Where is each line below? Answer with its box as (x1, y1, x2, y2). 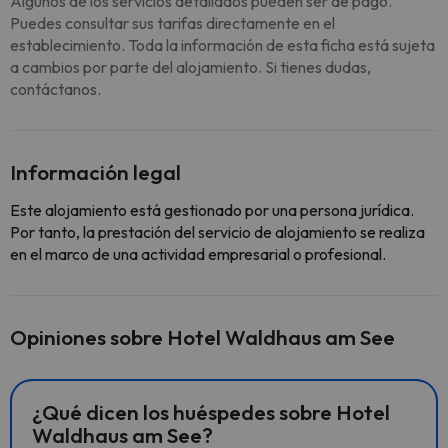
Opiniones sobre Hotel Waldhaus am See (10, 324, 395, 350)
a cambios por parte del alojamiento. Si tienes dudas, (10, 57, 371, 77)
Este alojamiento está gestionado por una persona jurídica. (10, 200, 414, 220)
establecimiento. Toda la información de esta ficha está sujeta (10, 35, 435, 55)
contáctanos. (10, 79, 101, 99)
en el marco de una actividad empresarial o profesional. (10, 244, 386, 264)
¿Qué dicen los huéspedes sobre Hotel (32, 399, 390, 425)
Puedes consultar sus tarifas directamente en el (10, 13, 335, 33)
